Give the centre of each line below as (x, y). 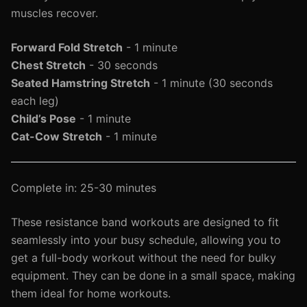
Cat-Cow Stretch (57, 136)
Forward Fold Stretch (67, 47)
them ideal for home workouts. (91, 293)
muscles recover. (54, 13)
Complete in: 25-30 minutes (84, 188)
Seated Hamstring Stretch (81, 83)
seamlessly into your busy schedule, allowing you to (146, 240)
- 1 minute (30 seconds (211, 83)
